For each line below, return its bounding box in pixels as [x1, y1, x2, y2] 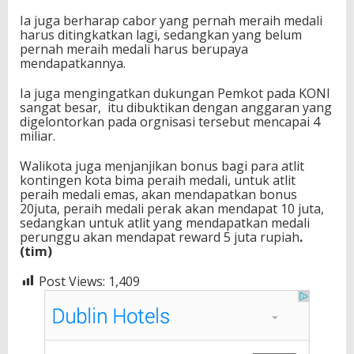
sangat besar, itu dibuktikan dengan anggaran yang [20, 98, 332, 116]
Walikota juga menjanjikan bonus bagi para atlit [20, 156, 304, 175]
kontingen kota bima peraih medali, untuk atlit [20, 171, 296, 189]
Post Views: [39, 272, 105, 290]
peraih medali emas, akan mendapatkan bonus [20, 185, 297, 203]
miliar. [20, 126, 55, 145]
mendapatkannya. [20, 54, 126, 72]
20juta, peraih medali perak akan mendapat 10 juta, [20, 199, 324, 217]
